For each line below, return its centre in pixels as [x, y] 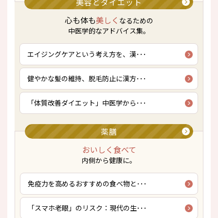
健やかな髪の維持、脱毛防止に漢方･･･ [87, 78]
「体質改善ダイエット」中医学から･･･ [87, 103]
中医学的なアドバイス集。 [109, 31]
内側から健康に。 [109, 160]
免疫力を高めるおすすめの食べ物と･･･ [87, 183]
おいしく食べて [109, 149]
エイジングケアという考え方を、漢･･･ [87, 54]
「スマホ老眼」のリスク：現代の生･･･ [87, 208]
